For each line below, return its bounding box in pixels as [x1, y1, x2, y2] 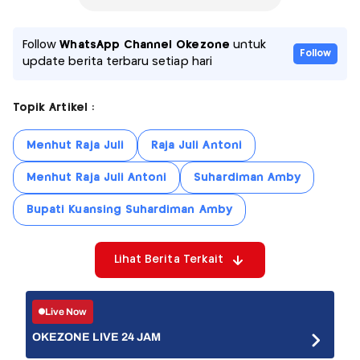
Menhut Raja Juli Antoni [27, 172, 167, 184]
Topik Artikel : [13, 102, 94, 114]
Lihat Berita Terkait [113, 254, 224, 266]
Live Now [45, 305, 88, 317]
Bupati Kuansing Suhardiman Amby [27, 204, 232, 216]
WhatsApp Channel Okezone [59, 39, 230, 51]
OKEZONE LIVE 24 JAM [32, 331, 162, 344]
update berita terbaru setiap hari [22, 56, 212, 68]
